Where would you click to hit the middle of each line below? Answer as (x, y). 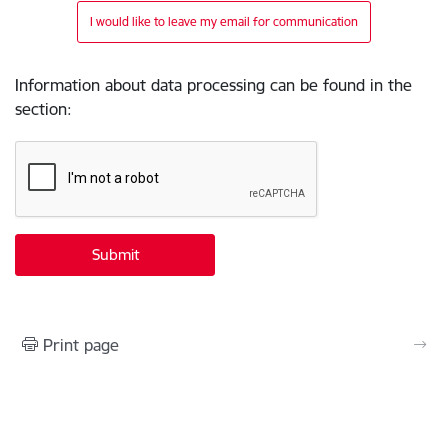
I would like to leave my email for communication (224, 21)
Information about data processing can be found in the (213, 85)
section (41, 109)
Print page (81, 345)
